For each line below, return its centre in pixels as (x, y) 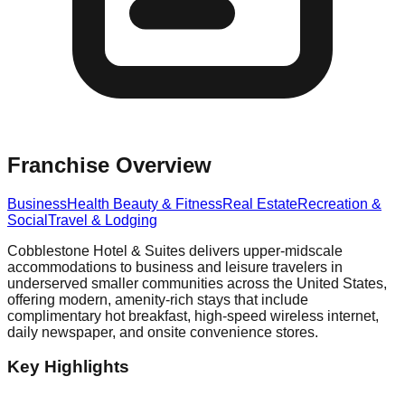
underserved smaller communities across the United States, (197, 283)
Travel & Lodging (103, 220)
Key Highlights (68, 367)
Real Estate (260, 203)
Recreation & (339, 203)
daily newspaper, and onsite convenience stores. (163, 332)
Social (28, 220)
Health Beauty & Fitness (145, 203)
